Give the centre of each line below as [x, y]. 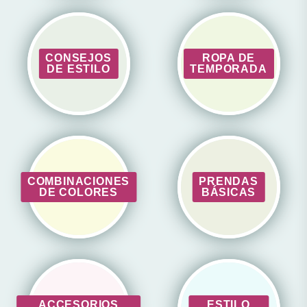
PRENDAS [229, 182]
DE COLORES [78, 193]
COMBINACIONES [78, 182]
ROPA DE [229, 58]
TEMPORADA [229, 69]
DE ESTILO [78, 69]
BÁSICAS [229, 193]
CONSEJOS [78, 58]
